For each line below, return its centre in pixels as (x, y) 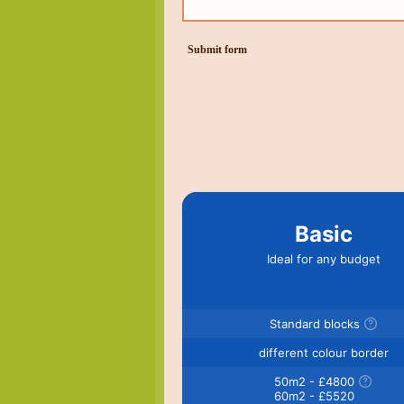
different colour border (323, 352)
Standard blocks (314, 323)
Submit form (217, 50)
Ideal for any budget (323, 258)
